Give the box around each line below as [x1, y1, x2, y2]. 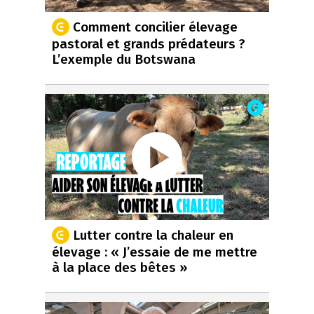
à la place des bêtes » [52, 259, 187, 275]
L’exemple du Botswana [52, 50, 196, 67]
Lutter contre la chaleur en [73, 226, 233, 243]
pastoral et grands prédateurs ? [52, 35, 245, 52]
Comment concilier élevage [73, 18, 238, 35]
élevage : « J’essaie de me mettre [52, 243, 257, 260]
